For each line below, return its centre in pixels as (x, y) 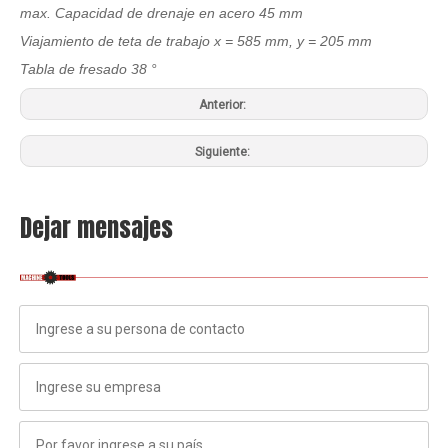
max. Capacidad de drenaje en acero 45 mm (161, 12)
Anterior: (224, 104)
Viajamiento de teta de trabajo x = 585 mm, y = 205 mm (196, 40)
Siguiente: (224, 151)
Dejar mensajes (96, 227)
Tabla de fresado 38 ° (88, 68)
